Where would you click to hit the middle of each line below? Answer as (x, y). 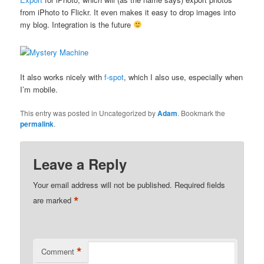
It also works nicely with (62, 77)
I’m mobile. (39, 90)
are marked (54, 200)
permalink (37, 124)
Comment (58, 251)
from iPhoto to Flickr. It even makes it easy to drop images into (128, 12)
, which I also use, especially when (184, 77)
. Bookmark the (202, 113)
